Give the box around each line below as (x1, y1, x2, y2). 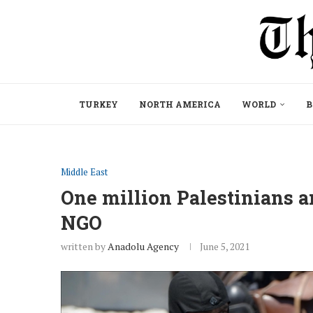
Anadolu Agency (108, 239, 179, 253)
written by (61, 239, 108, 253)
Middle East (61, 165, 108, 178)
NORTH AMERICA (139, 98, 221, 110)
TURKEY (79, 98, 118, 110)
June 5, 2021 (200, 239, 249, 253)
